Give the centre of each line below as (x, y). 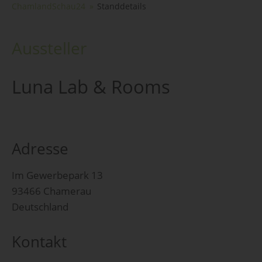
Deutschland (40, 207)
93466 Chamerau (51, 191)
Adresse (40, 149)
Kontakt (39, 241)
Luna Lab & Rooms (91, 86)
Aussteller (49, 48)
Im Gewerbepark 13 (57, 175)
